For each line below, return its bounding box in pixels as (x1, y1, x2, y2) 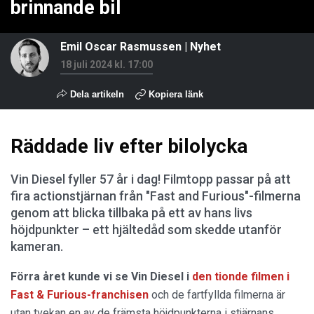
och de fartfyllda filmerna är (149, 288, 285, 301)
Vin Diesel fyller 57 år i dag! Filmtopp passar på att (11, 172, 291, 186)
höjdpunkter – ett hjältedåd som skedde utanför (11, 222, 282, 237)
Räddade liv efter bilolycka (11, 135, 247, 158)
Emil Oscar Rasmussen (60, 40, 182, 53)
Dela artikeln (67, 89, 124, 100)
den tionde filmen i (192, 270, 289, 283)
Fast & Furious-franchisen (11, 288, 149, 301)
